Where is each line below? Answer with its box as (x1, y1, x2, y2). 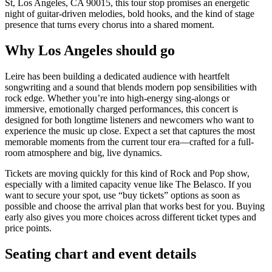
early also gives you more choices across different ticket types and (5, 211, 256, 222)
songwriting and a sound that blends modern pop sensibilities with (5, 81, 257, 92)
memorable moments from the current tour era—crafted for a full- (5, 136, 254, 147)
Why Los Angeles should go (5, 42, 175, 58)
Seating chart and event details (5, 245, 196, 262)
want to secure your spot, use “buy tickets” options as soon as (5, 189, 240, 200)
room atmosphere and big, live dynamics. (5, 147, 162, 158)
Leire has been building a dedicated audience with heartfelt (5, 70, 229, 81)
